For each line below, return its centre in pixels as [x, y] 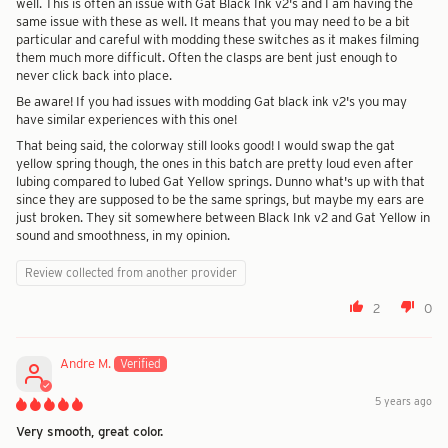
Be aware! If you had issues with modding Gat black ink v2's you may [211, 101]
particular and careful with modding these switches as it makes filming [217, 39]
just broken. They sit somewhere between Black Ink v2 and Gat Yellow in [223, 217]
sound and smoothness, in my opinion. [123, 235]
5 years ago [403, 402]
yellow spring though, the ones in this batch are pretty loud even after [214, 163]
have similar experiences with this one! [126, 119]
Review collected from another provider [131, 273]
